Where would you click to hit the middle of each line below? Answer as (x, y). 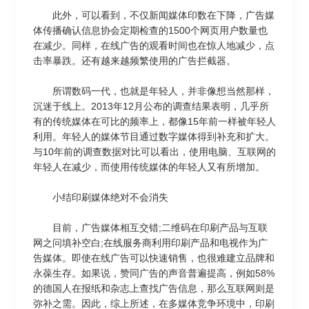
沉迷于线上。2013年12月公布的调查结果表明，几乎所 (151, 106)
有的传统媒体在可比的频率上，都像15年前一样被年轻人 (154, 121)
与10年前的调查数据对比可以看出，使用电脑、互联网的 (154, 152)
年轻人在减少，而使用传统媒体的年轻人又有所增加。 (149, 167)
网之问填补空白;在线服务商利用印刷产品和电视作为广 (150, 243)
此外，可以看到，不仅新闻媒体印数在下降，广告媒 (154, 15)
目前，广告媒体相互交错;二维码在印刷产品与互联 (150, 228)
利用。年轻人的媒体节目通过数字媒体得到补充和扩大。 (154, 137)
